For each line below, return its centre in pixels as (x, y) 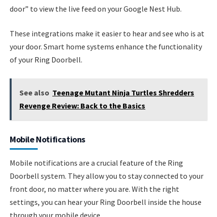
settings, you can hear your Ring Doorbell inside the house (106, 202)
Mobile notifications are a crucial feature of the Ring (96, 163)
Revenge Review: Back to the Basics (82, 105)
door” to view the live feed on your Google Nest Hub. (96, 8)
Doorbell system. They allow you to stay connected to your (107, 176)
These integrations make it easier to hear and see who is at (107, 34)
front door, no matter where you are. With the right (94, 189)
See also (34, 92)
